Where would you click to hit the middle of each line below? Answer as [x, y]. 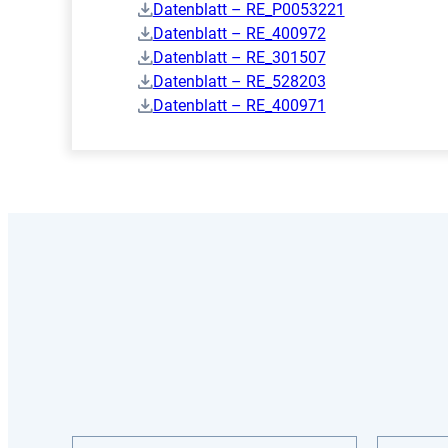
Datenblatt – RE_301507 [239, 58]
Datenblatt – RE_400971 [239, 106]
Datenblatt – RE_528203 [239, 82]
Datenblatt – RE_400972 [239, 34]
